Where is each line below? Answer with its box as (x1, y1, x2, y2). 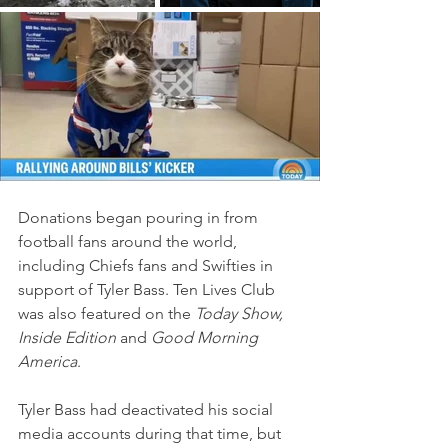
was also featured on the (18, 303, 195, 323)
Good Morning (151, 327, 262, 347)
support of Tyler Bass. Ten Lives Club (18, 279, 279, 299)
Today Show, (195, 303, 287, 323)
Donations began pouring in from (18, 207, 262, 227)
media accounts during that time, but (18, 423, 285, 443)
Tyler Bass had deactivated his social (18, 399, 277, 419)
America (18, 351, 77, 371)
